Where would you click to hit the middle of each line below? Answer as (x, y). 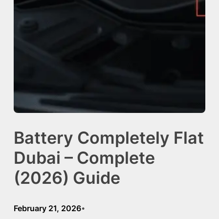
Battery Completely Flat (109, 138)
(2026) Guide (67, 178)
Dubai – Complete (84, 158)
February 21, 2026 (47, 208)
